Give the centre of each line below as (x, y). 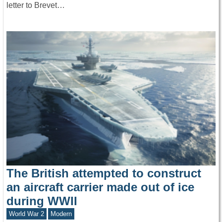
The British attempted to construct (104, 173)
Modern (61, 214)
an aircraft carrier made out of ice (100, 187)
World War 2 (26, 214)
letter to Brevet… (36, 5)
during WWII (42, 201)
